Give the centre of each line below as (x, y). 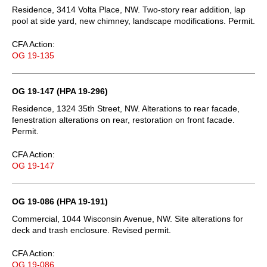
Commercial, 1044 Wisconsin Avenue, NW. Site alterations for (128, 218)
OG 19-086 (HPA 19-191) (60, 201)
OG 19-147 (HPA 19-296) (60, 91)
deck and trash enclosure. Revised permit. (91, 230)
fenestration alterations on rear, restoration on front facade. (123, 119)
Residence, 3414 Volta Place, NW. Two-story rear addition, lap (129, 9)
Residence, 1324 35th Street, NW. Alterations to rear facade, (126, 108)
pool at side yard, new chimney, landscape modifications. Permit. (133, 21)
